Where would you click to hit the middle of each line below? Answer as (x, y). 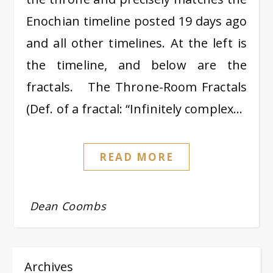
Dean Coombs (68, 206)
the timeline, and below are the (136, 65)
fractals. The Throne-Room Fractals (136, 87)
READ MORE (136, 157)
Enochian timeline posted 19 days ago (136, 21)
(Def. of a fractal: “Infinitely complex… (135, 109)
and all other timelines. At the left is (136, 43)
